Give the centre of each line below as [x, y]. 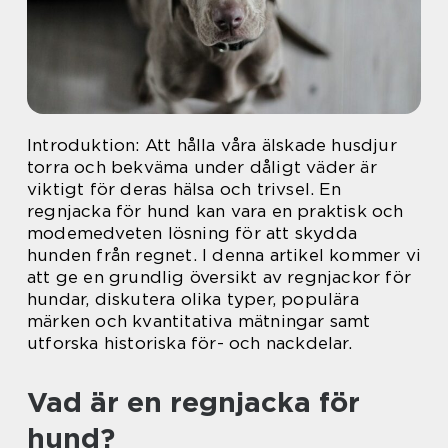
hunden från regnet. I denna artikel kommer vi [224, 255]
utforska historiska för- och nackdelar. [189, 343]
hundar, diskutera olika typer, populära [193, 299]
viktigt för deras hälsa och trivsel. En [184, 189]
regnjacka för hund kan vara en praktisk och [215, 211]
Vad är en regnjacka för [193, 402]
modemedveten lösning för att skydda [192, 233]
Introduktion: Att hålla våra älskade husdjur [212, 145]
